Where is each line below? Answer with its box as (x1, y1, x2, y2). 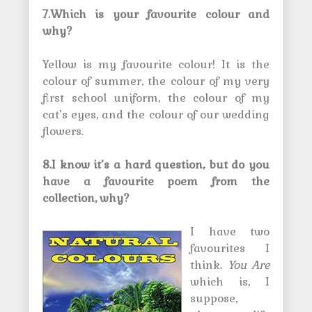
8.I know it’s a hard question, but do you (42, 157, 270, 172)
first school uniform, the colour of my (42, 91, 270, 105)
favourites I (190, 241, 270, 256)
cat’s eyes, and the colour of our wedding (42, 107, 270, 122)
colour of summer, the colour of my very (42, 74, 270, 88)
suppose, (190, 291, 237, 306)
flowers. (42, 124, 84, 139)
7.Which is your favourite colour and (42, 7, 270, 22)
